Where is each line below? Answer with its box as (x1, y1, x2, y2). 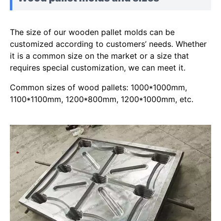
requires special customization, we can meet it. (10, 63, 185, 73)
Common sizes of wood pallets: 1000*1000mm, (10, 82, 187, 93)
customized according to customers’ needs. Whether (10, 39, 207, 49)
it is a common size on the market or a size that (10, 51, 189, 61)
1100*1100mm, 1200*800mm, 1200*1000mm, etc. (10, 94, 193, 105)
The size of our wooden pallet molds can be (10, 27, 175, 37)
